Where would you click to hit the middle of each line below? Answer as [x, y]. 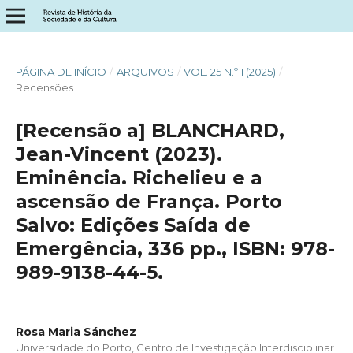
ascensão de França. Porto [149, 201]
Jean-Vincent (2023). [119, 154]
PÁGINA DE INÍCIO [61, 71]
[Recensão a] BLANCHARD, [150, 130]
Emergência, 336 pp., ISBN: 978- [175, 248]
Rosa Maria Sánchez [76, 331]
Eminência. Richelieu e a [139, 177]
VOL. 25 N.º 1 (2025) [230, 71]
